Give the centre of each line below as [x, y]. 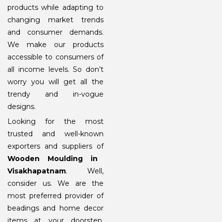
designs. [22, 107]
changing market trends [55, 20]
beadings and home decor [55, 208]
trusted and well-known [55, 134]
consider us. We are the [55, 183]
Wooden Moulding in [53, 159]
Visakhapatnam [37, 171]
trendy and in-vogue [55, 94]
